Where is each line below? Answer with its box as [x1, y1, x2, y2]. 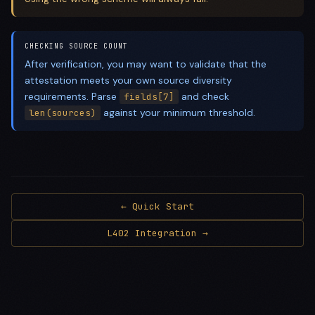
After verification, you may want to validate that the [25, 58, 266, 70]
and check [179, 90, 229, 103]
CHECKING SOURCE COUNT [25, 41, 128, 51]
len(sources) [29, 107, 96, 119]
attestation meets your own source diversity [25, 74, 232, 86]
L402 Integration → [107, 227, 208, 239]
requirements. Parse [25, 90, 120, 103]
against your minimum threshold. [101, 106, 255, 119]
